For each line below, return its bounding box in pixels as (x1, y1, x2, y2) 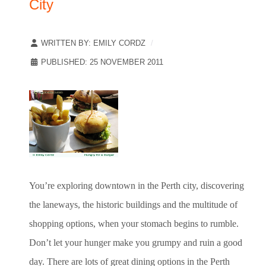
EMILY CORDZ (93, 39, 145, 48)
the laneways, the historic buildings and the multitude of (29, 199, 237, 210)
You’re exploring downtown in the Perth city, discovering (29, 180, 244, 191)
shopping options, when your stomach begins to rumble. (29, 218, 239, 229)
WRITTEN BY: (39, 39, 93, 48)
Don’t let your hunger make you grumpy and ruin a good (29, 237, 242, 248)
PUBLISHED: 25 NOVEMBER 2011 (41, 58, 163, 67)
